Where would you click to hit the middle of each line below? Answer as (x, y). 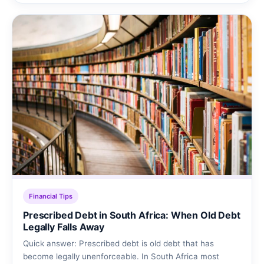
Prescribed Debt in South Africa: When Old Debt (132, 215)
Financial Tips (51, 196)
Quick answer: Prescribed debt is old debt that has (118, 243)
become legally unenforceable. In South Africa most (121, 256)
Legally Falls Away (64, 227)
